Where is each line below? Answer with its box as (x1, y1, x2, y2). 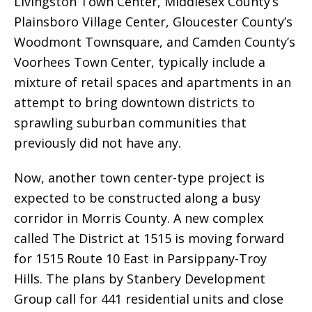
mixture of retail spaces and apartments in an (14, 73, 291, 91)
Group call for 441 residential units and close (14, 290, 283, 307)
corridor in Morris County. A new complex (14, 209, 263, 226)
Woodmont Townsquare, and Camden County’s (14, 33, 295, 50)
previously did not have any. (14, 134, 181, 151)
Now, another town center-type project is (14, 169, 265, 186)
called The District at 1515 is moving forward (14, 229, 284, 247)
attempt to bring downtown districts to (14, 93, 255, 111)
